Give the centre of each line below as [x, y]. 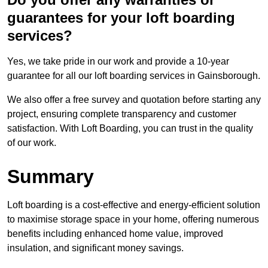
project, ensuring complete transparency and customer [122, 114]
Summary [51, 177]
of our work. [32, 143]
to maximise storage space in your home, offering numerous [133, 220]
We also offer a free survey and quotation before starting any [134, 100]
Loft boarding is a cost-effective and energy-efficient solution [134, 205]
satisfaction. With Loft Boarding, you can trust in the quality [130, 129]
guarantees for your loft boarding [121, 18]
